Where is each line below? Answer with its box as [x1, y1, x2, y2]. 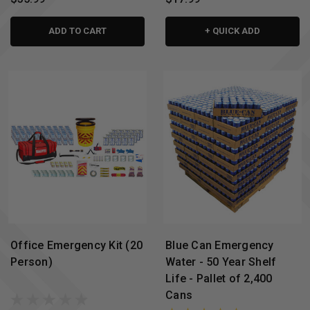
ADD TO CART [48, 25, 107, 36]
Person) [10, 255, 53, 269]
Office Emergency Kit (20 [10, 239, 143, 253]
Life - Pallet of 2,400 [165, 272, 273, 286]
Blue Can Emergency [165, 239, 274, 253]
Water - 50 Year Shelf [165, 255, 277, 269]
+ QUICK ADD [205, 25, 260, 36]
